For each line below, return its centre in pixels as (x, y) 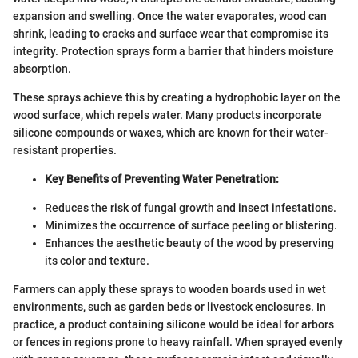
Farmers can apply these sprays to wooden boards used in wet (169, 289)
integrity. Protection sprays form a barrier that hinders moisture (173, 51)
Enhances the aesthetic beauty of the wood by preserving (189, 243)
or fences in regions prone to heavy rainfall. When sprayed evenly (178, 342)
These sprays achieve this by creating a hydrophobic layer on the (177, 97)
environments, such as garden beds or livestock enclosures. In (169, 306)
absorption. (42, 68)
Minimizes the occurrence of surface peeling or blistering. (191, 225)
